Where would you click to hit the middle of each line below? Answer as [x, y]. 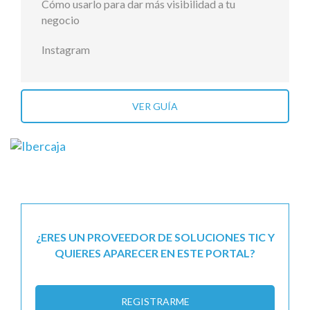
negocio [61, 20]
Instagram [66, 50]
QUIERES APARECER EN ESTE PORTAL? [155, 253]
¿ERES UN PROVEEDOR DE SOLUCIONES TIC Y [155, 237]
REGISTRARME [155, 301]
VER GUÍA [155, 107]
